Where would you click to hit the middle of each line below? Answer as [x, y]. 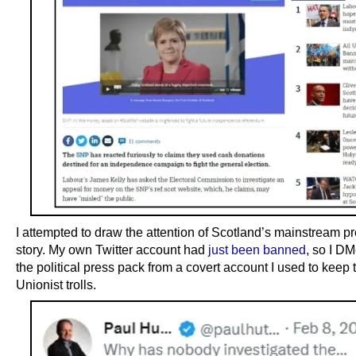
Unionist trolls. [56, 284]
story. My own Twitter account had [112, 249]
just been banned [257, 249]
